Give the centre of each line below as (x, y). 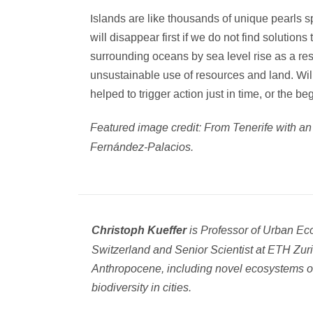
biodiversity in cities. (141, 287)
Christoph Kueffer (139, 230)
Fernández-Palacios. (143, 146)
